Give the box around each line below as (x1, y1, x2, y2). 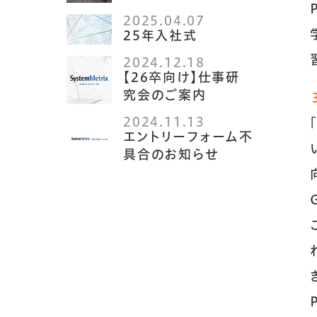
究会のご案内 (123, 88, 221, 101)
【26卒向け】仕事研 (123, 70, 241, 83)
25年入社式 (123, 28, 197, 42)
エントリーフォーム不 (123, 129, 254, 143)
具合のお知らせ (123, 147, 219, 161)
